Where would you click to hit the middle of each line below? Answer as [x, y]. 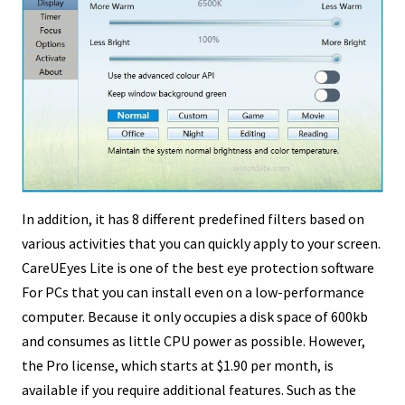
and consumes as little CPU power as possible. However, [193, 340]
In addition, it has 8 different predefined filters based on [193, 218]
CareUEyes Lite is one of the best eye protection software [198, 267]
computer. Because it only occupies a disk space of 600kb [195, 316]
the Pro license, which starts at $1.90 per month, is [178, 365]
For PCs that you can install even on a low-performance [193, 292]
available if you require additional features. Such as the [189, 389]
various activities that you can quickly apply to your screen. [201, 243]
